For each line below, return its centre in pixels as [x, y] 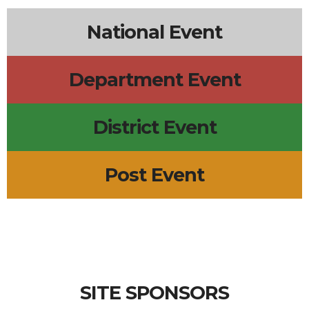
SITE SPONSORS [154, 293]
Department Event [154, 80]
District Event [154, 128]
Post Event [154, 175]
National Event [154, 32]
